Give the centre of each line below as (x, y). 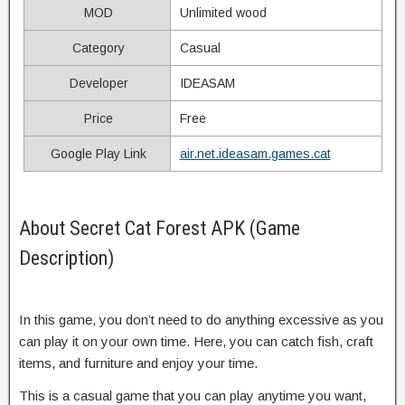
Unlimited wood (223, 12)
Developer (97, 83)
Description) (66, 258)
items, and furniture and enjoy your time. (138, 363)
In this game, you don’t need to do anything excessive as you (201, 319)
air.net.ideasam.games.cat (255, 153)
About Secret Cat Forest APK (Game (160, 228)
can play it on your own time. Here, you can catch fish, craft (196, 341)
